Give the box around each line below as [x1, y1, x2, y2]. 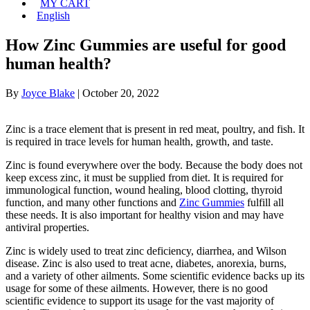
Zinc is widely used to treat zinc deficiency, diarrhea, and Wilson [6, 244, 286, 257]
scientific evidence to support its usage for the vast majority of [6, 294, 274, 307]
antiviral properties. [6, 221, 89, 233]
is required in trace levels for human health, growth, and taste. [6, 135, 273, 147]
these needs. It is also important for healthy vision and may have [6, 208, 284, 221]
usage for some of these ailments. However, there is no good [6, 282, 268, 294]
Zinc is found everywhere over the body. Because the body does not [6, 158, 302, 171]
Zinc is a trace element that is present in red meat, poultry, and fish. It [6, 122, 304, 135]
